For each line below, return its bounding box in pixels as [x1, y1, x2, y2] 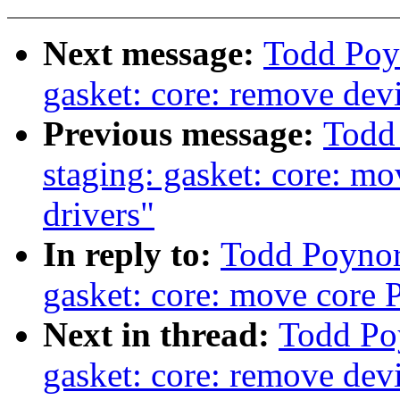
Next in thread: [43, 315, 279, 354]
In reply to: [43, 235, 221, 274]
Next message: [43, 34, 263, 73]
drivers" [43, 195, 154, 234]
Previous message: [43, 114, 323, 154]
